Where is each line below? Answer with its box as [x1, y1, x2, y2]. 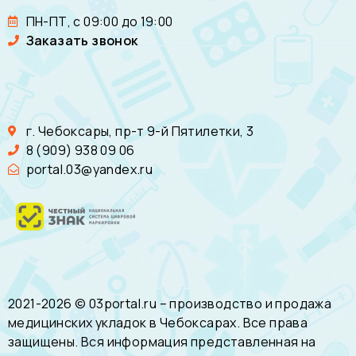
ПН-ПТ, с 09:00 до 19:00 [25, 12, 173, 30]
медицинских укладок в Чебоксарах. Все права [8, 313, 308, 331]
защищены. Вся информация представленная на [8, 332, 316, 350]
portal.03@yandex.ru [25, 160, 153, 178]
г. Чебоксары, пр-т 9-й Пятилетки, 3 [25, 122, 254, 140]
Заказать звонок [25, 31, 138, 49]
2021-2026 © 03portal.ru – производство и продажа [8, 294, 332, 312]
